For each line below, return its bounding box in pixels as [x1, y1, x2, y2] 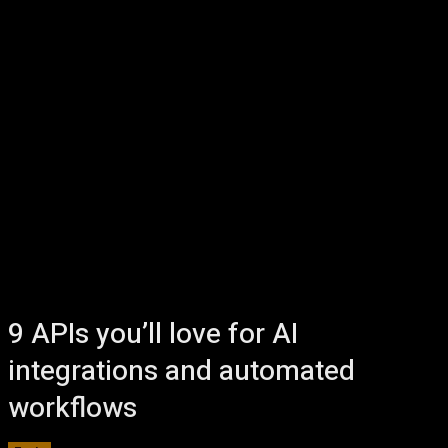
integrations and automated [8, 351, 355, 392]
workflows [8, 388, 137, 429]
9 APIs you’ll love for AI [8, 314, 298, 355]
